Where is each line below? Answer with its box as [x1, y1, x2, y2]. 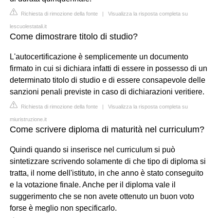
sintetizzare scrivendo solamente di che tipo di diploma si [10, 157, 206, 165]
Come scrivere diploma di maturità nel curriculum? [10, 124, 204, 134]
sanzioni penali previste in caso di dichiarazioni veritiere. [10, 87, 204, 96]
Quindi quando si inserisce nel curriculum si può [10, 145, 175, 154]
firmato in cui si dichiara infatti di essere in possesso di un [10, 64, 207, 73]
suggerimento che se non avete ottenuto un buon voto [10, 192, 194, 200]
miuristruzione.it [10, 116, 47, 122]
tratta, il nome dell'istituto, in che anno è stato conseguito [10, 168, 203, 177]
